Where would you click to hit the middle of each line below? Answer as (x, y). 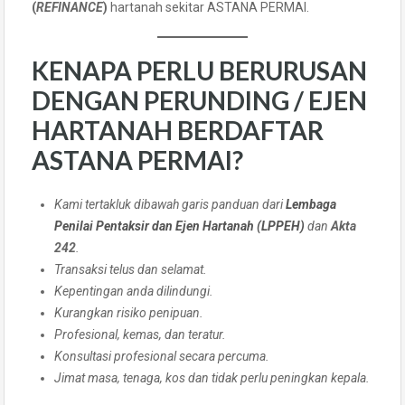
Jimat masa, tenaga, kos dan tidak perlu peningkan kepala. (212, 377)
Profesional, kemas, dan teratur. (140, 334)
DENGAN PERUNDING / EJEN (199, 100)
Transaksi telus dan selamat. (131, 269)
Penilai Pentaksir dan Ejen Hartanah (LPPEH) (179, 226)
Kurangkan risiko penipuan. (129, 312)
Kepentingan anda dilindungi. (134, 291)
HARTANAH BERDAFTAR (178, 130)
